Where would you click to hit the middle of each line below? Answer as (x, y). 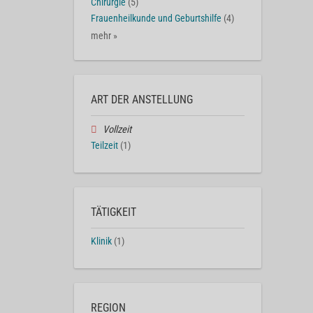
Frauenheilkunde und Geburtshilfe (156, 18)
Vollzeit (117, 130)
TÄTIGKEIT (114, 212)
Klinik (101, 241)
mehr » (104, 36)
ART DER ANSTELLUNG (142, 100)
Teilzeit (104, 146)
